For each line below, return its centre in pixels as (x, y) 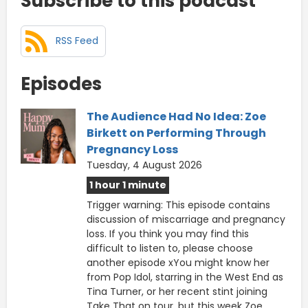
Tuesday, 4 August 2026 (144, 165)
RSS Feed (77, 41)
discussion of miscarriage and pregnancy (186, 219)
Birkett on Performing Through (176, 133)
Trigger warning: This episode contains (178, 205)
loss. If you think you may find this (168, 233)
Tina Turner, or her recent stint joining (177, 291)
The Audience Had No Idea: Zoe (176, 116)
